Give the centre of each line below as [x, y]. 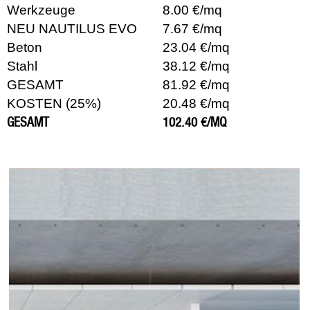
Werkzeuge [41, 10]
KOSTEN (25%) [54, 103]
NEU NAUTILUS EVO [72, 28]
